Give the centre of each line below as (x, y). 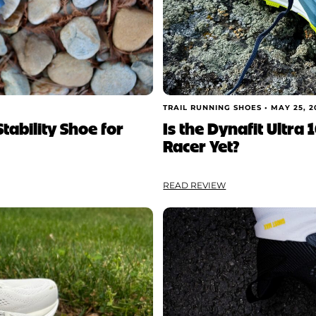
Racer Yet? (201, 145)
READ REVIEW (195, 186)
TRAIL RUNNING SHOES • (217, 108)
